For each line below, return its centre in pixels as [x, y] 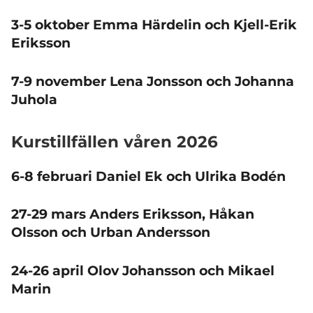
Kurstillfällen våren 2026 [115, 141]
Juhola [34, 99]
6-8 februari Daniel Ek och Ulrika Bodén [148, 176]
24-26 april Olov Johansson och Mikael [143, 270]
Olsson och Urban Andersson [111, 232]
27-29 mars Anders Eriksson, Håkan [133, 214]
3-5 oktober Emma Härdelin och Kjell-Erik [154, 25]
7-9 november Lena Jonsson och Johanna [153, 81]
